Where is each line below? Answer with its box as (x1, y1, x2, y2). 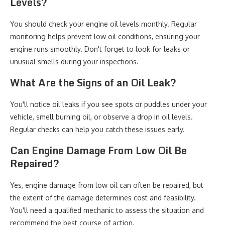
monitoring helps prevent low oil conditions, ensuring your (10, 32, 200, 41)
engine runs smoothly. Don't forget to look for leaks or (10, 45, 190, 53)
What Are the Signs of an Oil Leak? (10, 74, 176, 91)
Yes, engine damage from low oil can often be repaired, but (10, 181, 203, 189)
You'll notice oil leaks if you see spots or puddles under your (10, 100, 207, 108)
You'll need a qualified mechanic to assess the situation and (10, 206, 204, 214)
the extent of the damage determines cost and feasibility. (10, 193, 196, 202)
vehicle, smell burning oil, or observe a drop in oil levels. (10, 113, 193, 121)
